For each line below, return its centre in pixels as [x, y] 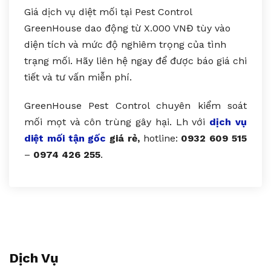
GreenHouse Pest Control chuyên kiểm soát [135, 106]
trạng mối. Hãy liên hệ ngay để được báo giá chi [135, 61]
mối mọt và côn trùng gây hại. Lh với [117, 122]
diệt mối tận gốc [65, 139]
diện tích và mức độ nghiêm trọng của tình [125, 45]
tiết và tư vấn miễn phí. [78, 77]
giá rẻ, [123, 139]
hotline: [160, 139]
